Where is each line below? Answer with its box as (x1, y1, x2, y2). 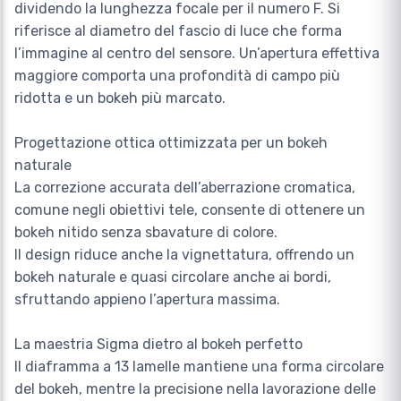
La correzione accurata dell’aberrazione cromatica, (14, 179, 355, 197)
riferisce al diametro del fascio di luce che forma (14, 22, 342, 40)
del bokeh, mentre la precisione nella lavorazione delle (14, 380, 376, 398)
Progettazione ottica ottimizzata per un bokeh (14, 134, 328, 152)
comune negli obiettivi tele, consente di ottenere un (14, 201, 365, 219)
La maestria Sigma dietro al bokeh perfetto (14, 336, 303, 354)
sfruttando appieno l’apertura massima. (14, 291, 280, 309)
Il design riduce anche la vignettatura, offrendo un (14, 246, 354, 264)
